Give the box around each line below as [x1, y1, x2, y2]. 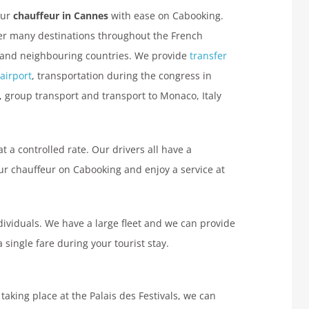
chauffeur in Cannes [12, 9, 108, 22]
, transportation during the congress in [31, 69, 212, 82]
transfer [189, 49, 227, 62]
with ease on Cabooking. [108, 9, 223, 22]
